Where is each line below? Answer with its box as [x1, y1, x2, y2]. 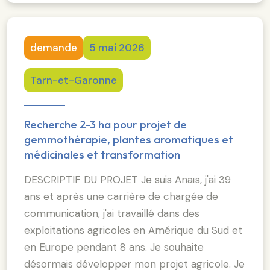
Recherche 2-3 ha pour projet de [24, 117, 187, 131]
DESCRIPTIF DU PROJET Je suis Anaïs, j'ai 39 [24, 172, 231, 186]
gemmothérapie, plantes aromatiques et [24, 132, 233, 146]
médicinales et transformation [24, 147, 180, 162]
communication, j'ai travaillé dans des [24, 206, 199, 220]
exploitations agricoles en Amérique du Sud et [24, 223, 242, 237]
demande [30, 40, 77, 54]
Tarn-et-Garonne [30, 73, 117, 87]
